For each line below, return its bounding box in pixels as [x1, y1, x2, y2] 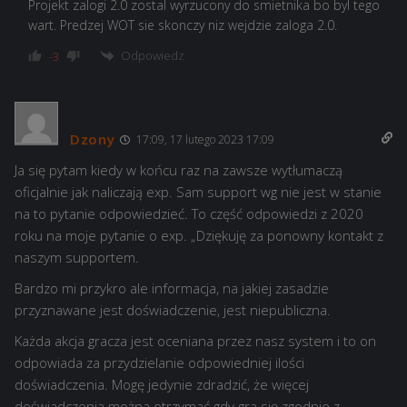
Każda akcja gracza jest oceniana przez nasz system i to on [15, 332, 376, 351]
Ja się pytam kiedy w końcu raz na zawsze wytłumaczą [15, 161, 342, 180]
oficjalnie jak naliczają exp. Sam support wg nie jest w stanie [15, 183, 382, 202]
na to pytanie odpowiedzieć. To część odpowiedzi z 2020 [15, 204, 363, 223]
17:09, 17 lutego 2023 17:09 [133, 132, 274, 148]
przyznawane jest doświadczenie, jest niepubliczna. [15, 301, 331, 320]
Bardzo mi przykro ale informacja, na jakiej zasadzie [15, 279, 329, 298]
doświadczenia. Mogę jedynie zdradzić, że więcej [15, 375, 309, 394]
